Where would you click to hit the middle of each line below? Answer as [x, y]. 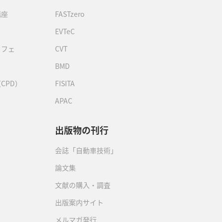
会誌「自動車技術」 [86, 150]
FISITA [65, 83]
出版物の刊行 [82, 130]
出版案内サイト [79, 202]
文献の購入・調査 [83, 185]
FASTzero [70, 14]
